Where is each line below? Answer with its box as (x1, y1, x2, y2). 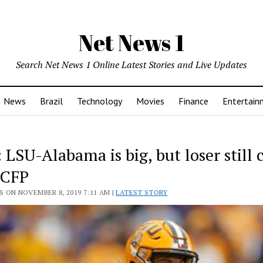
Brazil (40, 95, 63, 107)
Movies (136, 95, 164, 107)
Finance (178, 95, 208, 107)
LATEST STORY (116, 188, 168, 197)
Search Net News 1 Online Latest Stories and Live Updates (16, 58, 247, 71)
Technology (77, 95, 122, 107)
